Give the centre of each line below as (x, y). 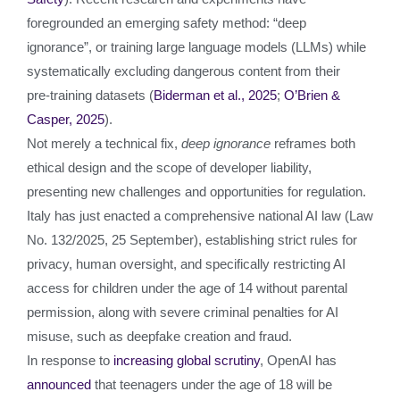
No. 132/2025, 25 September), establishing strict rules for (192, 240)
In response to (70, 360)
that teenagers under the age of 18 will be (212, 384)
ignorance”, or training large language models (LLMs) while (196, 47)
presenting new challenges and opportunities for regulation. (196, 192)
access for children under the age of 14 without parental (187, 288)
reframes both (313, 143)
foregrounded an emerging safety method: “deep (167, 23)
